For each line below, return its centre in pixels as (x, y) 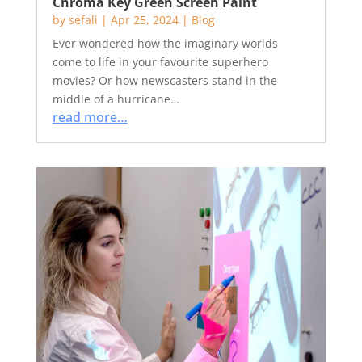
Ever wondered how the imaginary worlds (165, 43)
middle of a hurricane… (116, 99)
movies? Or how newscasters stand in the (164, 80)
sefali (83, 20)
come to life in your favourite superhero (160, 62)
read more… (90, 117)
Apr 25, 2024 (144, 20)
